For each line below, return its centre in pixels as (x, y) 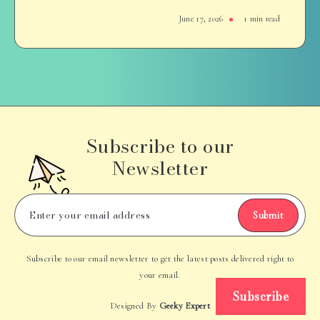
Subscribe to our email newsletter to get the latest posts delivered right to (160, 259)
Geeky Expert (185, 306)
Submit (268, 216)
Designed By (134, 306)
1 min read (262, 19)
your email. (160, 275)
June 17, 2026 (201, 19)
